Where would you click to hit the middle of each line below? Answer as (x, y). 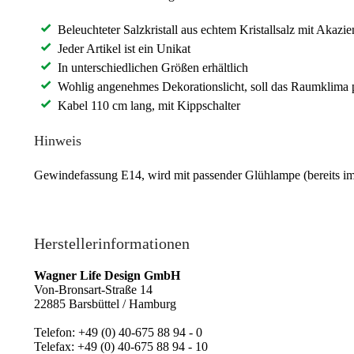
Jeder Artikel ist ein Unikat (124, 49)
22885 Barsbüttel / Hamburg (105, 303)
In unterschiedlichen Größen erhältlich (153, 68)
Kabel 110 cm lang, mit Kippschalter (149, 105)
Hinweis (58, 141)
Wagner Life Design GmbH (107, 275)
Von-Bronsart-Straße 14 (93, 289)
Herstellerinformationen (112, 243)
